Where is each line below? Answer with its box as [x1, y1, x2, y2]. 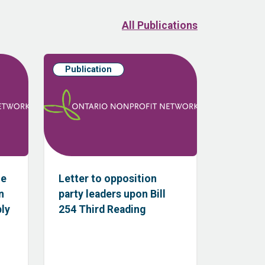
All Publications [122, 19, 198, 31]
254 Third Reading [59, 203, 146, 216]
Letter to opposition [59, 173, 157, 185]
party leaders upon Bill [59, 188, 166, 201]
